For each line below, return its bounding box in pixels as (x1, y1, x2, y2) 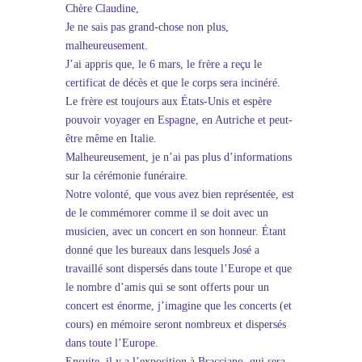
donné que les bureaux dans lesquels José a (65, 244, 259, 256)
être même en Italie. (65, 133, 157, 145)
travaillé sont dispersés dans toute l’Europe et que (65, 263, 292, 275)
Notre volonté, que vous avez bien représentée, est (65, 188, 294, 200)
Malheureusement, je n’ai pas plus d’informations (65, 151, 292, 163)
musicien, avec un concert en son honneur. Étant (65, 225, 286, 238)
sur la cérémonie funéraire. (65, 170, 188, 182)
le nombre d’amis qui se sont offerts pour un (65, 281, 269, 293)
